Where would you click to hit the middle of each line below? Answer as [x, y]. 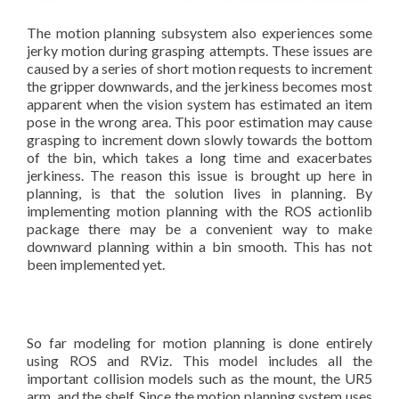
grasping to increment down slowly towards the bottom [199, 139]
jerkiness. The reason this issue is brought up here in [199, 175]
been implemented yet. [96, 264]
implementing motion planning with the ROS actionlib [199, 210]
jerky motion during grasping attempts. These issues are [199, 50]
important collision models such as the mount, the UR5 [199, 378]
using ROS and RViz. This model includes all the [199, 360]
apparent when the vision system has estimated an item [199, 103]
